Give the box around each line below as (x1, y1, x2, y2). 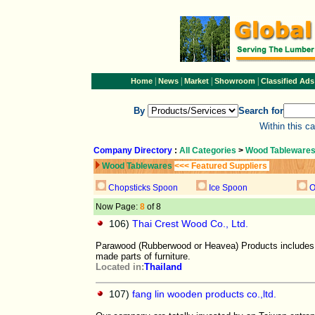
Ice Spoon (209, 183, 247, 193)
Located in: (96, 262, 144, 272)
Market (184, 77, 209, 85)
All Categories (179, 146, 238, 155)
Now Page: (96, 202, 140, 212)
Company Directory (94, 146, 172, 155)
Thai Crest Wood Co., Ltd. (132, 218, 248, 229)
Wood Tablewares (102, 161, 172, 171)
